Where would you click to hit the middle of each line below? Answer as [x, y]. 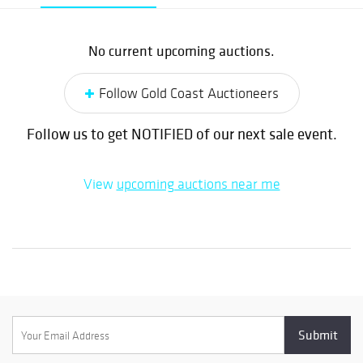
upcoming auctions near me [198, 184]
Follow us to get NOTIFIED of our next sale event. [181, 134]
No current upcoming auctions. [181, 51]
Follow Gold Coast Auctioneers [188, 93]
